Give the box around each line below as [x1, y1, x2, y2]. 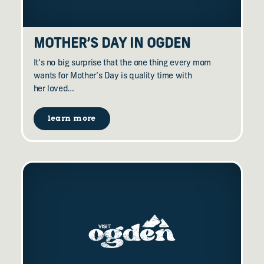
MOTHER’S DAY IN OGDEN [33, 38, 190, 52]
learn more [47, 113, 96, 124]
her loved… [33, 85, 75, 94]
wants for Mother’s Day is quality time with [33, 72, 192, 81]
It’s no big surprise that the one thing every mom [33, 59, 212, 68]
